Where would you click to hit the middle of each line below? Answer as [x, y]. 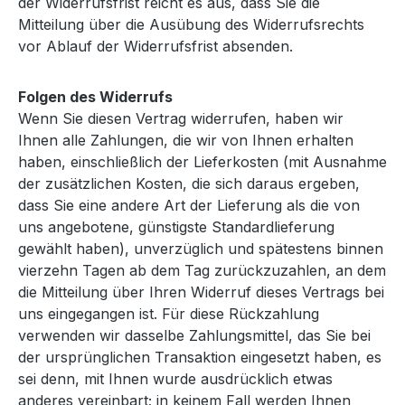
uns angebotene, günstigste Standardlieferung [176, 226]
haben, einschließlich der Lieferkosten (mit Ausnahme [202, 161]
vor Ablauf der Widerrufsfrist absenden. [155, 46]
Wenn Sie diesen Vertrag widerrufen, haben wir [181, 118]
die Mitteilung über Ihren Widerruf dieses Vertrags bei [201, 292]
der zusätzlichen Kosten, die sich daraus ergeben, [189, 183]
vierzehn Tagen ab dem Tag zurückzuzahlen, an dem [202, 270]
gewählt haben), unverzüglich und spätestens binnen [201, 248]
